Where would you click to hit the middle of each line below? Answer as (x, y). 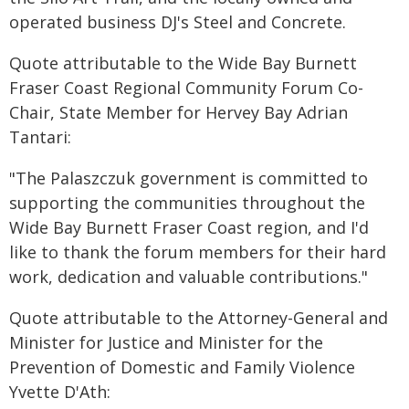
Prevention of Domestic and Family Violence (182, 367)
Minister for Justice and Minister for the (166, 342)
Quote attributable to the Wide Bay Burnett (183, 63)
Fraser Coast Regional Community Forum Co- (186, 88)
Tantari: (40, 137)
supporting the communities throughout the (187, 203)
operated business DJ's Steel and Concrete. (178, 22)
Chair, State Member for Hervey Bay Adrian (178, 112)
